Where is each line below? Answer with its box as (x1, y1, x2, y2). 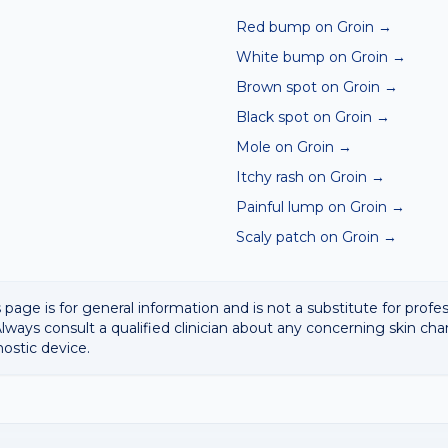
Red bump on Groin (236, 18, 374, 36)
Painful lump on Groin (236, 198, 387, 216)
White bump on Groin (236, 48, 388, 66)
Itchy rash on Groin (236, 168, 367, 186)
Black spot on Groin (236, 108, 372, 126)
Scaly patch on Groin (236, 228, 379, 246)
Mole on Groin (236, 138, 334, 156)
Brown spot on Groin (236, 78, 380, 96)
